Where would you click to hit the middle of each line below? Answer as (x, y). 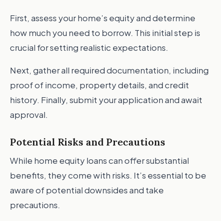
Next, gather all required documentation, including (109, 70)
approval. (29, 114)
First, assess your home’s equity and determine (103, 18)
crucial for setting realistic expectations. (89, 47)
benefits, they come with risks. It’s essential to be (108, 175)
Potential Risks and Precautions (88, 142)
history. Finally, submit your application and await (106, 100)
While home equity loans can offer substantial (99, 160)
